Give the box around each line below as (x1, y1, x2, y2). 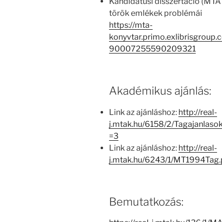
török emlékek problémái (109, 8, 202, 18)
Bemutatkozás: (109, 195, 183, 208)
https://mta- (109, 20, 153, 30)
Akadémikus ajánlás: (109, 84, 211, 98)
